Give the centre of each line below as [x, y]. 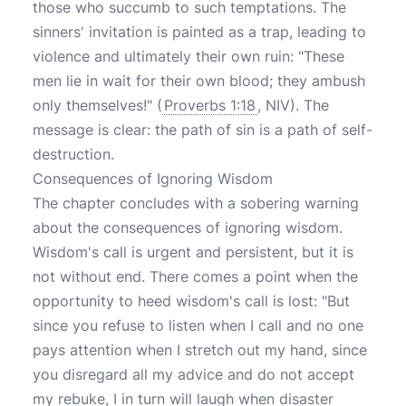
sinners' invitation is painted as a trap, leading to [199, 32]
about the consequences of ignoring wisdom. [188, 227]
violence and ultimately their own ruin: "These [188, 56]
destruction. [73, 154]
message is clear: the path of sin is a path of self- [203, 130]
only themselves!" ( [97, 105]
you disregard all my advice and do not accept [193, 374]
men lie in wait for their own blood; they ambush [199, 81]
